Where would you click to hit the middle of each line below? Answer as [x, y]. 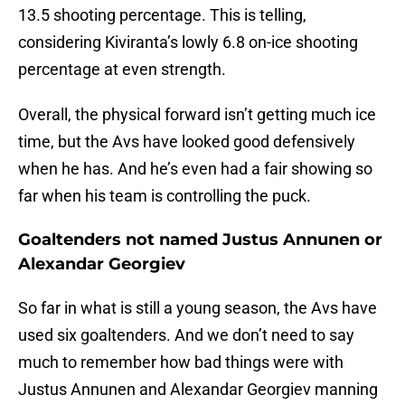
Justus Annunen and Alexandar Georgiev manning [198, 390]
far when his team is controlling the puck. [166, 196]
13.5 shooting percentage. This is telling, [162, 15]
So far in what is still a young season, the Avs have [198, 308]
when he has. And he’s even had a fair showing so [195, 169]
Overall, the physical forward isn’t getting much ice [197, 115]
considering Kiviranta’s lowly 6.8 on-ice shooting [188, 42]
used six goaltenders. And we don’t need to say [186, 335]
